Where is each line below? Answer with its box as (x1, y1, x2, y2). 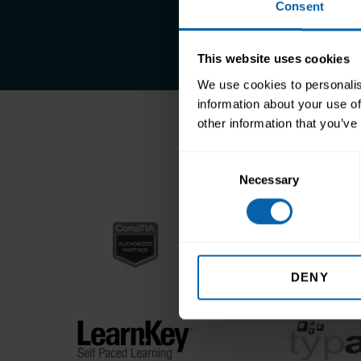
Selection (178, 172, 227, 187)
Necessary (239, 172, 299, 186)
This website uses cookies (197, 52, 350, 66)
